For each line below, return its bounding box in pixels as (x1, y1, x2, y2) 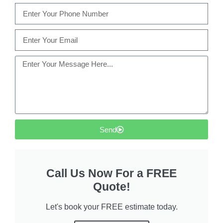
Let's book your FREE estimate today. (45, 203, 178, 211)
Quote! (93, 180, 130, 193)
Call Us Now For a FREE (46, 167, 177, 180)
